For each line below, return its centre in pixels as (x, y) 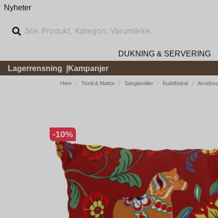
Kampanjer (88, 68)
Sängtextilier (139, 83)
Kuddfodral (175, 83)
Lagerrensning (35, 68)
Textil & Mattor (98, 83)
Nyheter (18, 7)
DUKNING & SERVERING (164, 54)
